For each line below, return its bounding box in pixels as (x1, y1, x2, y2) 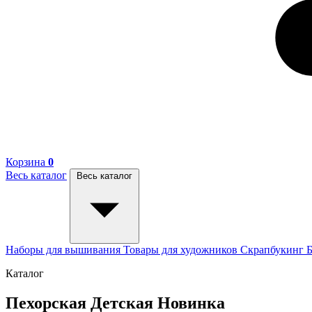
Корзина (6, 156, 45, 168)
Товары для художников (123, 244, 240, 256)
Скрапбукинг (240, 244, 306, 256)
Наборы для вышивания (6, 244, 123, 256)
